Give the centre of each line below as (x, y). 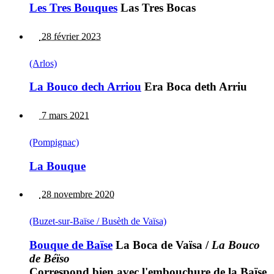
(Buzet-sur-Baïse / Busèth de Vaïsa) (98, 221)
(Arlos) (43, 63)
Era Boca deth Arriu (194, 87)
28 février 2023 (70, 36)
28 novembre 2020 (77, 194)
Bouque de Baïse (71, 245)
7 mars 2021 (64, 115)
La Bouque (57, 166)
